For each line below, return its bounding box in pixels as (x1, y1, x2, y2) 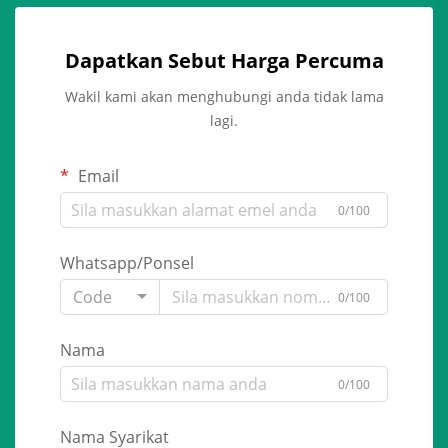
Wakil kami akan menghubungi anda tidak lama (64, 87, 384, 107)
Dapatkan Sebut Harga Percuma (64, 47, 384, 75)
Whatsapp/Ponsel (60, 252, 194, 275)
